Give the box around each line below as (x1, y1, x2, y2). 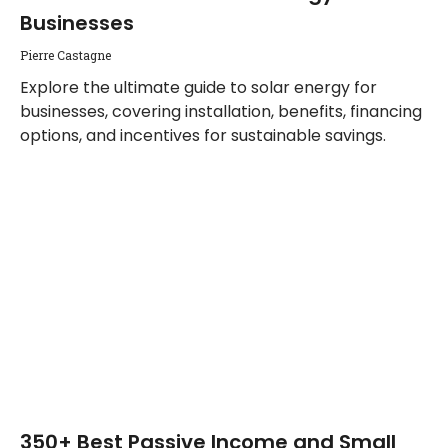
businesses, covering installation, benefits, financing (20, 100, 422, 123)
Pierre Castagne (20, 47, 111, 63)
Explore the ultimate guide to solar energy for (20, 76, 377, 99)
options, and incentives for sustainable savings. (20, 124, 386, 147)
